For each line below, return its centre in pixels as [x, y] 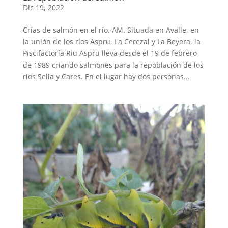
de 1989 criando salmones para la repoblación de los [113, 65]
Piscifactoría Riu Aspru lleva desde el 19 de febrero [110, 53]
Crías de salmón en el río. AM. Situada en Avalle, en [111, 30]
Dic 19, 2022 [43, 7]
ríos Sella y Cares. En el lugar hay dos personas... [106, 76]
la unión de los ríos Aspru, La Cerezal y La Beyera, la [111, 41]
